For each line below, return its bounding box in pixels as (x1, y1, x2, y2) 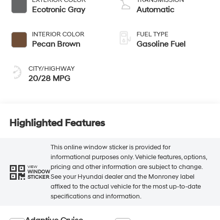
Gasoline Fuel (137, 39, 186, 49)
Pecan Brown (31, 39, 80, 49)
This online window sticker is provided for (50, 143, 170, 152)
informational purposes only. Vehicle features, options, (50, 153, 207, 162)
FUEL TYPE (137, 30, 168, 38)
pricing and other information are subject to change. (50, 163, 202, 171)
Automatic (137, 4, 174, 15)
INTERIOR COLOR (31, 30, 84, 38)
